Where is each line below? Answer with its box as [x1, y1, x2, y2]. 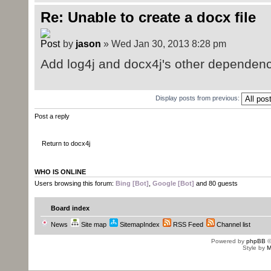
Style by [242, 244, 267, 252]
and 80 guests [194, 179, 238, 187]
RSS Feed [171, 221, 203, 229]
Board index [50, 204, 90, 212]
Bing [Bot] [115, 179, 149, 187]
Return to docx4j [41, 140, 90, 148]
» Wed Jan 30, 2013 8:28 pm [100, 38, 226, 49]
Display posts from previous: [155, 94, 241, 102]
